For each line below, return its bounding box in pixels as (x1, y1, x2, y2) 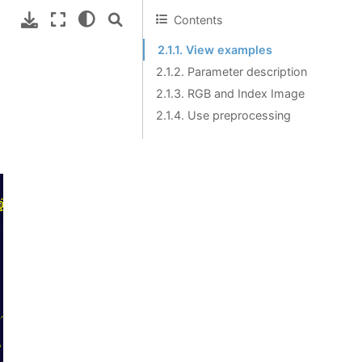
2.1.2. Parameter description (156, 65, 307, 78)
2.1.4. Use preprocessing (156, 108, 291, 122)
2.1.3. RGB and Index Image (156, 86, 305, 100)
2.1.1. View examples (158, 43, 272, 57)
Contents (174, 12, 223, 27)
